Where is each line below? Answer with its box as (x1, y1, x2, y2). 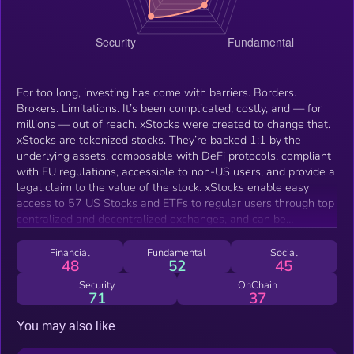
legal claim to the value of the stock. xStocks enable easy (17, 179, 205, 195)
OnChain (237, 277, 277, 292)
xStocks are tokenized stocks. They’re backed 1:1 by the (17, 131, 301, 148)
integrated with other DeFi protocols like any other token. (17, 226, 307, 243)
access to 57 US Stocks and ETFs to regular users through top (17, 194, 334, 211)
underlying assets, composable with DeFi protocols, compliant (17, 147, 331, 164)
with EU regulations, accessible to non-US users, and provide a (17, 163, 335, 179)
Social (269, 245, 298, 260)
